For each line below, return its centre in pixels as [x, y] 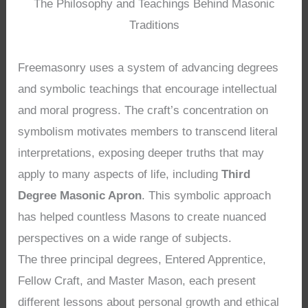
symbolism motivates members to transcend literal [148, 131]
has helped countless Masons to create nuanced [142, 217]
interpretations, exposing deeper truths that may [141, 153]
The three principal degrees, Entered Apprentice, [142, 259]
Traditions [154, 25]
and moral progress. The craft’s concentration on [143, 110]
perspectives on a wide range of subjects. [125, 238]
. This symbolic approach [207, 195]
